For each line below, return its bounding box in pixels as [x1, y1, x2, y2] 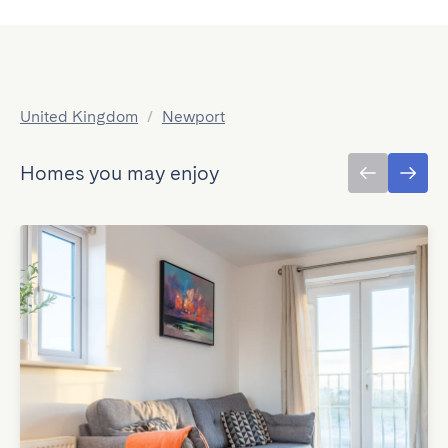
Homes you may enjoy [20, 161, 219, 185]
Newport [162, 107, 225, 126]
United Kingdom [20, 107, 138, 126]
